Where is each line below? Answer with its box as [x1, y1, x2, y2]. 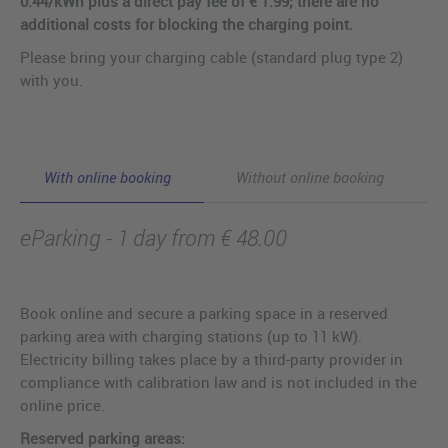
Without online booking [236, 167, 385, 188]
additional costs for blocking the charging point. [20, 14, 353, 35]
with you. [20, 70, 83, 91]
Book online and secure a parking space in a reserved [20, 303, 388, 324]
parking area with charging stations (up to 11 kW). [20, 326, 362, 347]
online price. [20, 395, 105, 416]
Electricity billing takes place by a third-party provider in [20, 349, 403, 370]
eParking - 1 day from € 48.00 [20, 223, 287, 253]
